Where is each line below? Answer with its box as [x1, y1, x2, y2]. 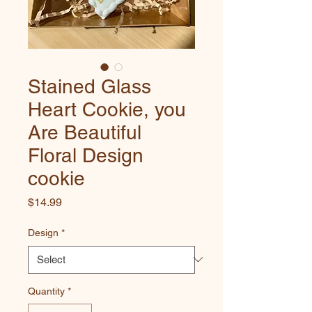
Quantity [28, 285, 65, 297]
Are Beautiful [28, 120, 141, 143]
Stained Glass [28, 75, 151, 97]
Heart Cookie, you [28, 97, 186, 120]
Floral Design [28, 143, 143, 166]
